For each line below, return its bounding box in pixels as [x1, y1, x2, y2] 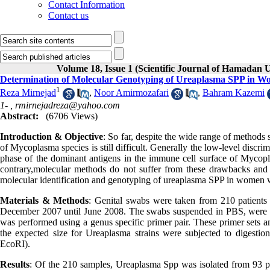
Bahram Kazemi [202, 87, 265, 98]
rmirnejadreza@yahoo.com [15, 99, 120, 110]
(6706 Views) [46, 110, 98, 121]
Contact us [48, 10, 89, 20]
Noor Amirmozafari [94, 87, 169, 98]
